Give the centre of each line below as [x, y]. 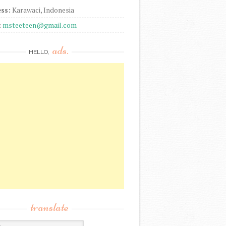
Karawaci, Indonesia [42, 10]
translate [49, 207]
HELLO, [40, 52]
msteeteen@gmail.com [40, 25]
